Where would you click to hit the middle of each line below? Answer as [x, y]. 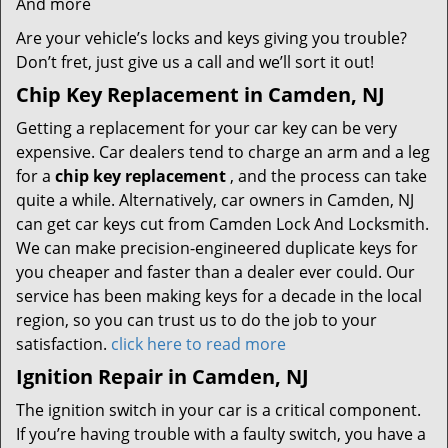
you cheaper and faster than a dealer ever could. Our [215, 272]
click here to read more [198, 344]
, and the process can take [326, 176]
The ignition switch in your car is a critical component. [218, 410]
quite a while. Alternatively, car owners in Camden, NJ [215, 200]
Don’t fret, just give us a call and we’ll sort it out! [195, 62]
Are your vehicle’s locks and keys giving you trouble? [211, 38]
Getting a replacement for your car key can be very [206, 128]
